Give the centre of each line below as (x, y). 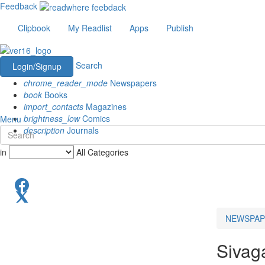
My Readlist (90, 28)
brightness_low (52, 118)
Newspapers (132, 83)
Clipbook (34, 28)
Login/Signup (37, 66)
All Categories (102, 152)
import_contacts (54, 106)
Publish (180, 28)
